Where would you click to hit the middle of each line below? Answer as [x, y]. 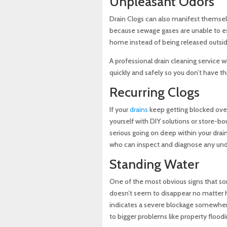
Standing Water [154, 164]
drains [139, 110]
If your [119, 110]
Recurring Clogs [154, 92]
